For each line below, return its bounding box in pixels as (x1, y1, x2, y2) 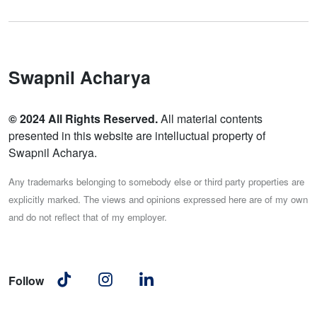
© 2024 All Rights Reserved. (8, 110, 158, 127)
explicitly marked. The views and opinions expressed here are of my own (8, 192, 308, 206)
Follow (8, 272, 44, 289)
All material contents (158, 110, 263, 127)
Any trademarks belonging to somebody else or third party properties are (8, 174, 304, 188)
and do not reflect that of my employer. (8, 209, 167, 224)
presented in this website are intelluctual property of (8, 127, 265, 144)
